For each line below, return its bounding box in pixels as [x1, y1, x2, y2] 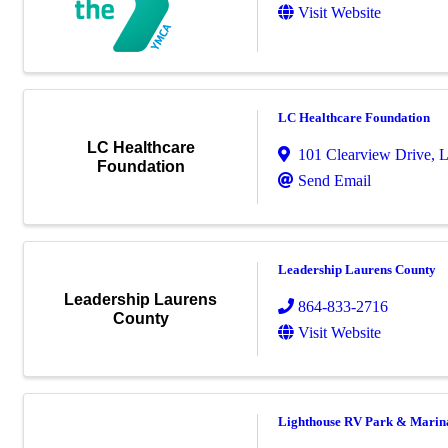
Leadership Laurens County [278, 262, 436, 277]
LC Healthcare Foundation [278, 110, 430, 126]
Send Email [298, 172, 371, 190]
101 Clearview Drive [298, 146, 431, 164]
